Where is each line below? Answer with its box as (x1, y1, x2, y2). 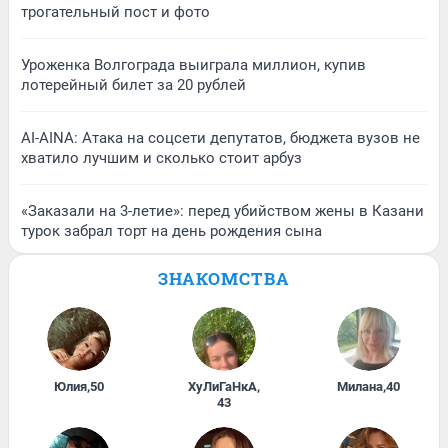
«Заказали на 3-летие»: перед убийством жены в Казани (21, 202, 424, 221)
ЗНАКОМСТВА (158, 267, 290, 291)
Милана (337, 379, 384, 395)
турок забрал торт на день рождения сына (21, 222, 322, 241)
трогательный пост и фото (21, 3, 210, 22)
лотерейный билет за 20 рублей (21, 76, 246, 95)
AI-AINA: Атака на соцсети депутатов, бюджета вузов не (21, 129, 420, 148)
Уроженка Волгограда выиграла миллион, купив (21, 56, 366, 75)
